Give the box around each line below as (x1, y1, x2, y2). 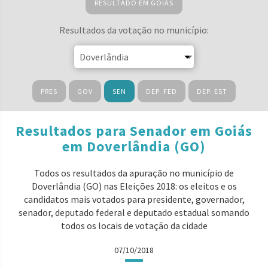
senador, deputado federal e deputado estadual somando (19, 206, 249, 218)
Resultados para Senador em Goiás (16, 121, 252, 140)
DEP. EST (197, 87, 227, 96)
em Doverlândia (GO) (62, 137, 206, 156)
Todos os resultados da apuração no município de (34, 167, 234, 179)
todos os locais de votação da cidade (60, 220, 208, 232)
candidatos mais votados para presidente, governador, (23, 193, 245, 205)
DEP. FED (146, 87, 177, 96)
